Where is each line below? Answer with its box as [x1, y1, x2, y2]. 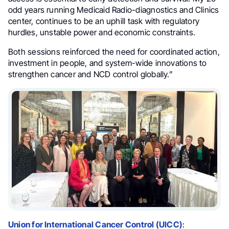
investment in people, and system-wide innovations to [8, 57, 207, 68]
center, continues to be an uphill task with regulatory [8, 15, 200, 26]
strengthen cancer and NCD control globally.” [8, 68, 173, 79]
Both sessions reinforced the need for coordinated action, [8, 46, 220, 57]
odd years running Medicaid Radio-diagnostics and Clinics [8, 4, 219, 15]
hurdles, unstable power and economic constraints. [8, 27, 195, 37]
